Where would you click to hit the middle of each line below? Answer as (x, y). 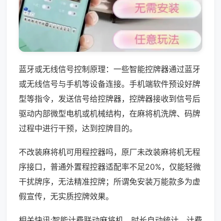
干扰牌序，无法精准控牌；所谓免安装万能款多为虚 (110, 181)
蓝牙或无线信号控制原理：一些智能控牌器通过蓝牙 (110, 69)
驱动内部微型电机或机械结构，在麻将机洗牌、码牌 (110, 113)
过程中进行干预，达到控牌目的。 (78, 128)
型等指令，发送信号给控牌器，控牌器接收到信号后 (110, 98)
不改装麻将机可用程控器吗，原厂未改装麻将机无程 (110, 152)
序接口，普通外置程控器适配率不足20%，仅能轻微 (110, 166)
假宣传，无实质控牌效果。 (66, 196)
